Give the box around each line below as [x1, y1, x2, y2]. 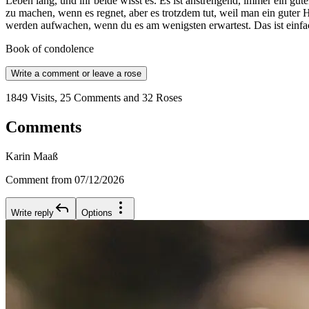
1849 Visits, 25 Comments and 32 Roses [6, 92, 182, 104]
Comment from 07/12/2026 [6, 174, 124, 186]
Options [81, 208, 112, 219]
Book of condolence [6, 43, 94, 55]
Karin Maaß [6, 150, 58, 163]
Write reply [11, 208, 54, 219]
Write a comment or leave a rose [11, 68, 141, 79]
